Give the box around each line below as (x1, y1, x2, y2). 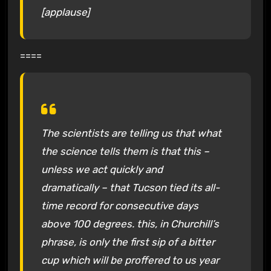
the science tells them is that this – (41, 145, 209, 158)
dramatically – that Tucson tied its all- (41, 181, 220, 194)
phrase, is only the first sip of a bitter (41, 236, 215, 249)
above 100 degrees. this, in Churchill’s (41, 218, 219, 230)
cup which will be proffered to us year (41, 254, 219, 267)
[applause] (41, 5, 90, 18)
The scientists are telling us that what (41, 127, 221, 140)
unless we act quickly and (41, 163, 163, 176)
